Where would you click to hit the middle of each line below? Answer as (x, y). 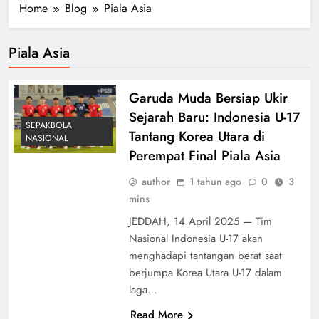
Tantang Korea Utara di (197, 136)
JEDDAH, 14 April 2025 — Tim (200, 221)
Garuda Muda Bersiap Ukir (208, 98)
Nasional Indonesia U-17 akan (195, 238)
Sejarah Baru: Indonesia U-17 (214, 117)
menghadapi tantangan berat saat (205, 255)
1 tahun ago (215, 181)
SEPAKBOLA (49, 125)
